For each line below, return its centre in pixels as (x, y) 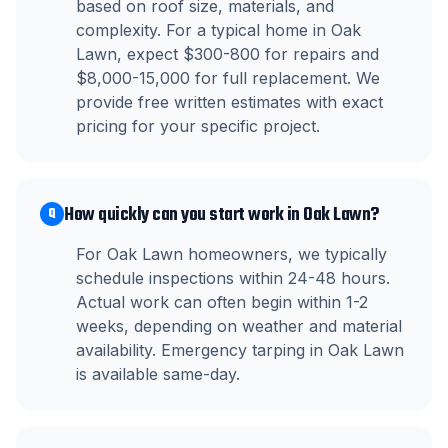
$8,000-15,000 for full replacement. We (228, 78)
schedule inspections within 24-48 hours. (233, 278)
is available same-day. (158, 374)
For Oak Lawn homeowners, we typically (231, 254)
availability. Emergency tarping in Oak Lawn (240, 350)
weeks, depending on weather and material (239, 326)
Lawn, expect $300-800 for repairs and (227, 54)
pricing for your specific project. (198, 126)
